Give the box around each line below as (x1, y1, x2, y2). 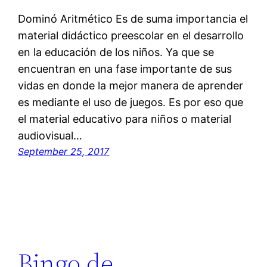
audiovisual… (18, 129, 83, 142)
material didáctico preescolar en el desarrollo (18, 29, 244, 42)
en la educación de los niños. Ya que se (18, 46, 215, 59)
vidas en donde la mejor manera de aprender (18, 79, 244, 92)
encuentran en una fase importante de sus (18, 63, 232, 76)
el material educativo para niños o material (18, 113, 232, 126)
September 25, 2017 (18, 145, 110, 158)
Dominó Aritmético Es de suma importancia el (18, 13, 249, 26)
